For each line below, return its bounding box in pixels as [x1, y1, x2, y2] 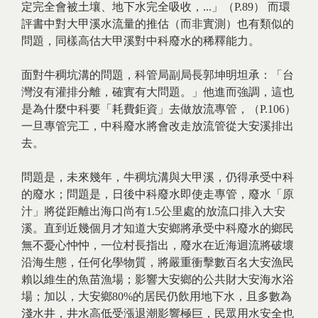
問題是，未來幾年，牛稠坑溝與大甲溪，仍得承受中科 [21, 171, 294, 183]
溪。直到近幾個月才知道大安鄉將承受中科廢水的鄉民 [21, 222, 294, 234]
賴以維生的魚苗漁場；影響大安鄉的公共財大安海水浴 [21, 273, 294, 285]
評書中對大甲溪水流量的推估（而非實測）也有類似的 [21, 18, 294, 30]
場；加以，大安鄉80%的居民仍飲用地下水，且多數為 [21, 290, 292, 302]
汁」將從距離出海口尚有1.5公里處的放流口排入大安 [21, 205, 285, 217]
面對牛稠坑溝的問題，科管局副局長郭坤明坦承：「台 [21, 69, 294, 81]
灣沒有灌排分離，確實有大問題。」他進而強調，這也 [21, 86, 294, 98]
